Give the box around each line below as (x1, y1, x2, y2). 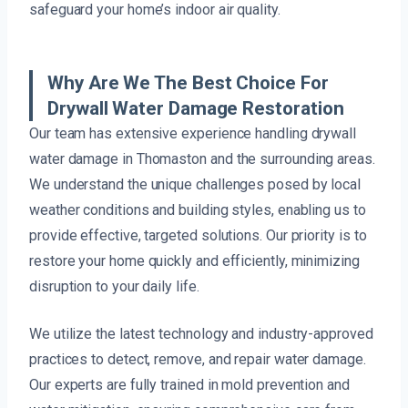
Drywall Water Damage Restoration (47, 97, 344, 120)
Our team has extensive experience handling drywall (29, 125, 357, 143)
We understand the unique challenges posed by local (29, 176, 362, 194)
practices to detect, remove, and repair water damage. (29, 351, 366, 369)
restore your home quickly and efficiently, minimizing (29, 252, 360, 270)
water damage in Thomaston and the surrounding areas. (29, 150, 375, 168)
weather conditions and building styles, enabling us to (29, 201, 366, 219)
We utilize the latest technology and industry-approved (29, 325, 373, 343)
